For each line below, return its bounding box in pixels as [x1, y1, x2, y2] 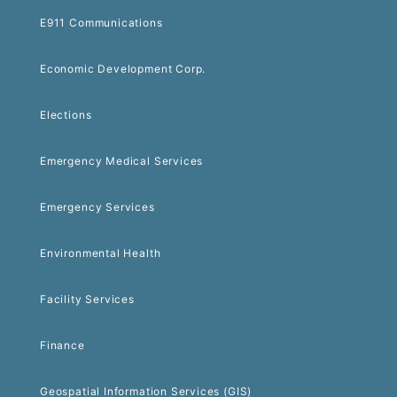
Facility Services [40, 292, 135, 307]
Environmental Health [40, 246, 161, 261]
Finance [40, 339, 85, 353]
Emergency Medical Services [40, 154, 204, 168]
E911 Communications [40, 16, 163, 30]
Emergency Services [40, 200, 155, 214]
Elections [40, 108, 92, 122]
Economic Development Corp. [40, 62, 206, 76]
